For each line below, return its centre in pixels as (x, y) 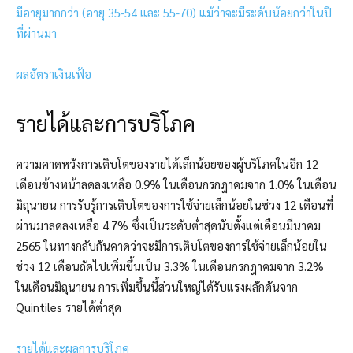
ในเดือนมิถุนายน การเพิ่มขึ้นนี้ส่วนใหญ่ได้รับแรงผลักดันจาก (157, 287)
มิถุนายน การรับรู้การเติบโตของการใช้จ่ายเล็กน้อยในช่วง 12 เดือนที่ (175, 205)
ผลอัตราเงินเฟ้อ (54, 74)
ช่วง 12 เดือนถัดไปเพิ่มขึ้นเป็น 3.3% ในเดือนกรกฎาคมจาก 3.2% (170, 266)
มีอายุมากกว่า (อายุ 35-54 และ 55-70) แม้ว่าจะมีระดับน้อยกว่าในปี (174, 13)
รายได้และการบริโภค (106, 123)
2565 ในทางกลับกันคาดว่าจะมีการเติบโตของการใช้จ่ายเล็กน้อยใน (171, 246)
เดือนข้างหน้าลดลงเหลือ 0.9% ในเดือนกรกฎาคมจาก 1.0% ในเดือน (176, 184)
